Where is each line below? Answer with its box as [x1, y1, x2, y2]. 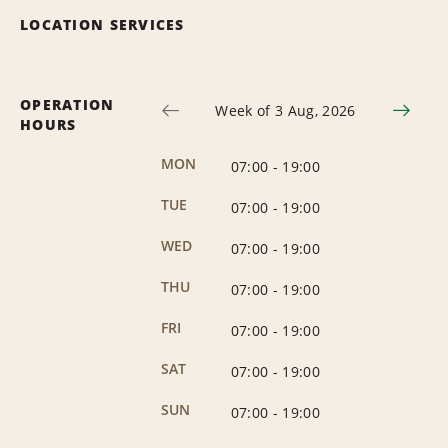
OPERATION [20, 94, 115, 114]
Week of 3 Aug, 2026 [215, 100, 356, 120]
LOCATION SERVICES [20, 14, 185, 34]
